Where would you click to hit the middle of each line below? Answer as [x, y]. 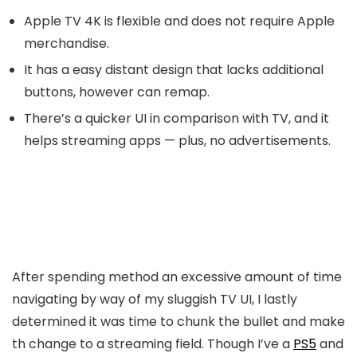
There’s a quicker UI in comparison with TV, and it [177, 118]
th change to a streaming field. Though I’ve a [153, 344]
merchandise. [67, 43]
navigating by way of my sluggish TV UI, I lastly [155, 299]
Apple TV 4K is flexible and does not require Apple [179, 21]
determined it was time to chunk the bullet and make [178, 322]
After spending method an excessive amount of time [177, 277]
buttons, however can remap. [117, 92]
